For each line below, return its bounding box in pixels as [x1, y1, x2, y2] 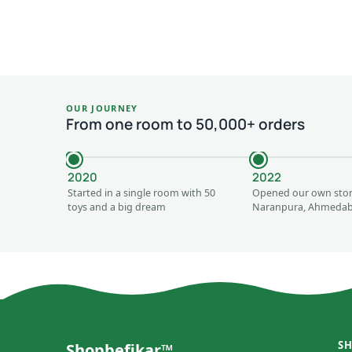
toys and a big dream [68, 200, 166, 214]
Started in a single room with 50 [68, 185, 215, 200]
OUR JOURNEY [66, 101, 138, 114]
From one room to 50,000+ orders [66, 113, 305, 134]
